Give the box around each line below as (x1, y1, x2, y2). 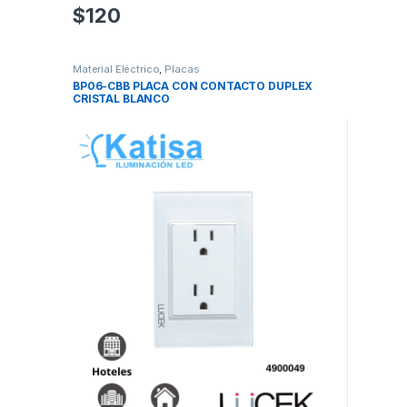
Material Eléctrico (72, 63, 160, 76)
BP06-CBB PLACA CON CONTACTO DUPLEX (72, 79, 313, 94)
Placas (164, 63, 200, 76)
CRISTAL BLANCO (72, 92, 171, 106)
